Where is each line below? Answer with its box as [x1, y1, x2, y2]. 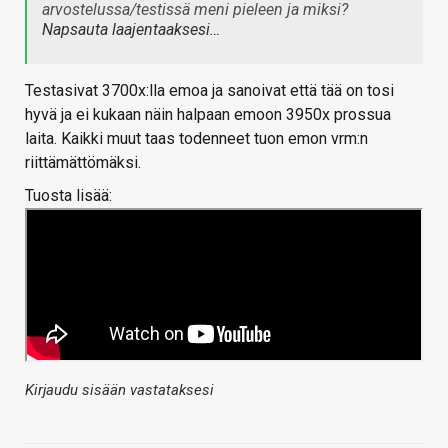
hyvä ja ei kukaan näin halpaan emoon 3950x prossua [25, 104, 391, 124]
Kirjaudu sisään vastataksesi [25, 380, 214, 399]
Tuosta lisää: [25, 185, 112, 205]
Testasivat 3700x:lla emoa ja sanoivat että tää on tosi [25, 80, 394, 100]
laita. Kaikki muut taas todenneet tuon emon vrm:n [25, 128, 368, 148]
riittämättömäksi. [25, 152, 141, 172]
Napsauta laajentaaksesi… [42, 19, 220, 39]
